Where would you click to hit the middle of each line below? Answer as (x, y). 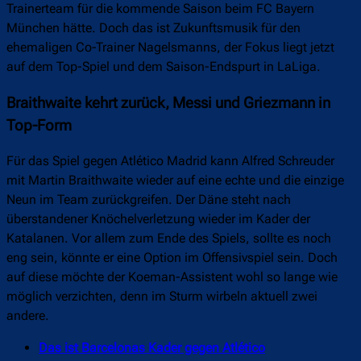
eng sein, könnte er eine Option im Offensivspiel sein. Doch (172, 258)
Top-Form (41, 125)
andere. (29, 316)
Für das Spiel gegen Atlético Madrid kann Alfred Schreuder (170, 161)
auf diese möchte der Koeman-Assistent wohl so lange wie (172, 277)
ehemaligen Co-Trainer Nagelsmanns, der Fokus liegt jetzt (170, 48)
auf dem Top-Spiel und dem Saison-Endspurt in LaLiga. (165, 67)
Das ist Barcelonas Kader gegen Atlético (152, 348)
